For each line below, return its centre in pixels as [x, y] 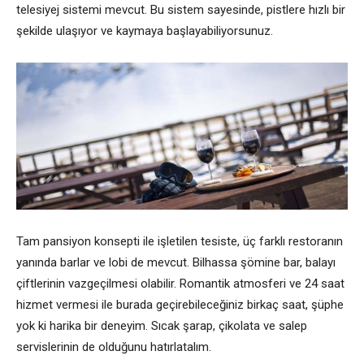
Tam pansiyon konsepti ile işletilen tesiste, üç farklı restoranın [180, 241]
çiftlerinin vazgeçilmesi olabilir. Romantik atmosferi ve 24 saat [180, 284]
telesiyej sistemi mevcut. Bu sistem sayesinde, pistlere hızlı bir [181, 9]
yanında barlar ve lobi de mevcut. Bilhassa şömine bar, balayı [176, 262]
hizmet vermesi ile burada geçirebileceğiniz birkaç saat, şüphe [180, 305]
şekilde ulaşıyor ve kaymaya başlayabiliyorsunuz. [145, 30]
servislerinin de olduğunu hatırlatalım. [114, 347]
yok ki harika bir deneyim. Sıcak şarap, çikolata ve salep [162, 326]
